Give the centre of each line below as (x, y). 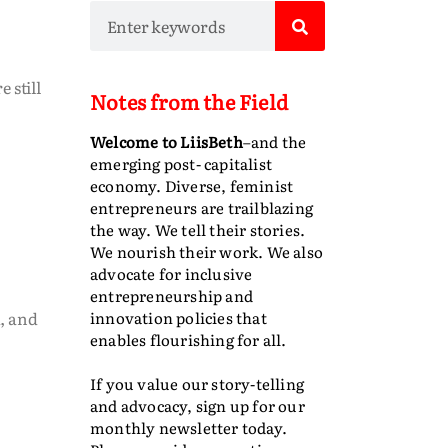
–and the (274, 141)
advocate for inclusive (171, 273)
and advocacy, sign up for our (197, 405)
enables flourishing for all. (188, 339)
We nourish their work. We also (206, 251)
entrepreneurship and (171, 295)
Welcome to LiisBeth (166, 141)
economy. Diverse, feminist (191, 185)
